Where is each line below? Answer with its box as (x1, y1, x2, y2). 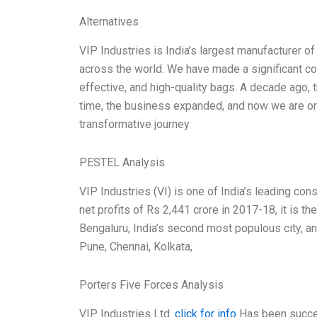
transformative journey (79, 117, 190, 132)
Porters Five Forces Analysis (79, 277, 224, 292)
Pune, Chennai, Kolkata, (79, 239, 192, 253)
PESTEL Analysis (79, 156, 165, 170)
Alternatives (79, 15, 139, 29)
